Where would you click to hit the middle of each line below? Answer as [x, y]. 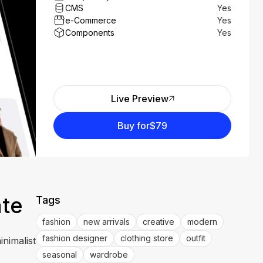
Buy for [134, 126]
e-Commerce [91, 20]
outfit [196, 238]
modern [203, 222]
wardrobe [109, 254]
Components [90, 33]
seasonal [60, 254]
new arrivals [107, 222]
